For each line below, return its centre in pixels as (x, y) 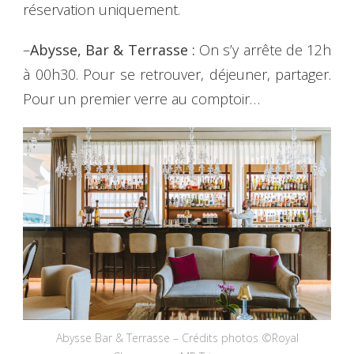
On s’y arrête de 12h (265, 49)
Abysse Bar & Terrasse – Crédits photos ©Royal (177, 338)
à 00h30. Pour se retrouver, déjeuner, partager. (177, 74)
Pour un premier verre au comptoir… (141, 98)
